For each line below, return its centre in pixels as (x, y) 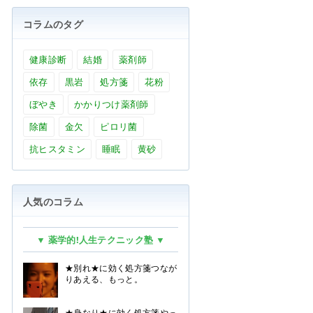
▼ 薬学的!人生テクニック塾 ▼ (101, 240)
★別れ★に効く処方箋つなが (121, 268)
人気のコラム (53, 202)
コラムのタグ (53, 24)
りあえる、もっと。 (104, 279)
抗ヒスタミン (57, 149)
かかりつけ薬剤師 (111, 104)
